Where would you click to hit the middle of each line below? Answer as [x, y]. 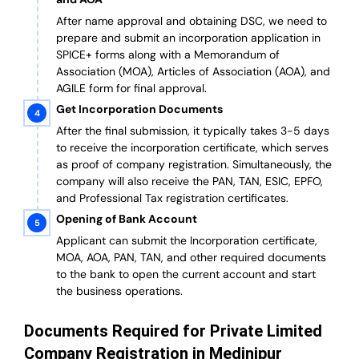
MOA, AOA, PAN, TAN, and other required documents [191, 258]
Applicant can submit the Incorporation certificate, [187, 241]
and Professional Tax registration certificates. [172, 198]
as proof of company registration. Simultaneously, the [194, 165]
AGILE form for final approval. [131, 89]
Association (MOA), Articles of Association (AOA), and [193, 72]
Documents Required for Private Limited [173, 331]
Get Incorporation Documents [139, 109]
